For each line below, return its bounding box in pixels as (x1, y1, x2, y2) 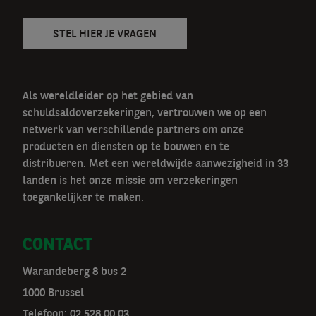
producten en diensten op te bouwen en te (23, 142, 229, 153)
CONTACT (23, 237, 92, 254)
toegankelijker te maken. (23, 193, 144, 204)
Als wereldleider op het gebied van (23, 91, 193, 102)
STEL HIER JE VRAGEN (53, 29, 157, 40)
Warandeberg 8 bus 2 (23, 267, 126, 278)
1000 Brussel (23, 288, 84, 299)
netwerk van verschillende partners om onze (23, 125, 244, 136)
